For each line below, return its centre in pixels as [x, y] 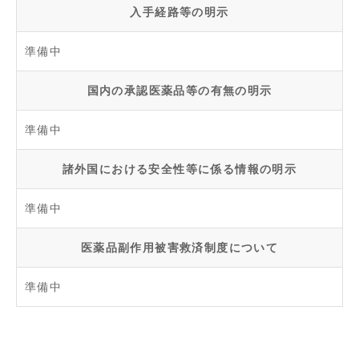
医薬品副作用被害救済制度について [179, 248]
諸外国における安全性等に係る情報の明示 [179, 169]
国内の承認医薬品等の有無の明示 [179, 91]
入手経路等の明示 [179, 12]
